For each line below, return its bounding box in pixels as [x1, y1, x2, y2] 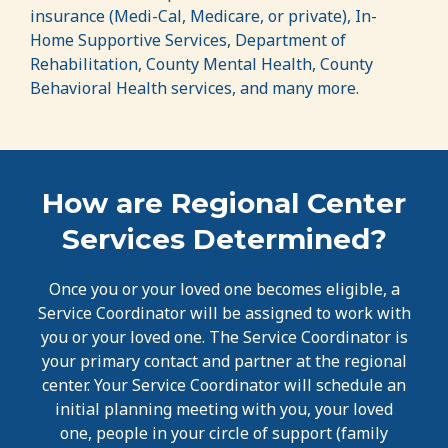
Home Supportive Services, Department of [30, 28, 346, 51]
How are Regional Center [42, 185, 406, 220]
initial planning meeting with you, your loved [55, 397, 393, 420]
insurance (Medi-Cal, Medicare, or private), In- [30, 4, 377, 27]
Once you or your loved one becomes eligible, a [48, 277, 400, 300]
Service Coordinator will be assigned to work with [37, 301, 411, 324]
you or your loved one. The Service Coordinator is [40, 325, 408, 348]
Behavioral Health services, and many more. [30, 76, 359, 99]
